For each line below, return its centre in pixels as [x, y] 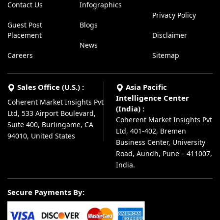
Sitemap [165, 55]
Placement [25, 35]
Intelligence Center [152, 98]
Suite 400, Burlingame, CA [50, 125]
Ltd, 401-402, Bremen [151, 131]
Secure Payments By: [46, 192]
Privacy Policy [174, 15]
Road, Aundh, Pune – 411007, [164, 154]
